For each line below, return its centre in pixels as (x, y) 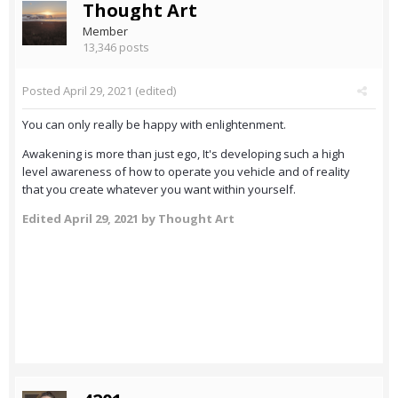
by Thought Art (187, 219)
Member (105, 32)
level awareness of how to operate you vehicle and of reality (186, 172)
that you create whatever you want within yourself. (159, 190)
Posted (43, 91)
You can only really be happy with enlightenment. (154, 125)
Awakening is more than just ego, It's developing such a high (183, 154)
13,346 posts (116, 48)
